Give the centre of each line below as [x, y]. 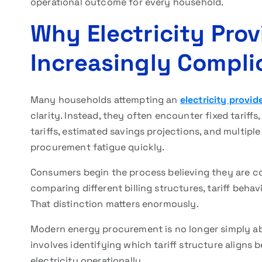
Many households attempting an [105, 100]
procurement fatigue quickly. [98, 147]
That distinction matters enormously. [115, 204]
